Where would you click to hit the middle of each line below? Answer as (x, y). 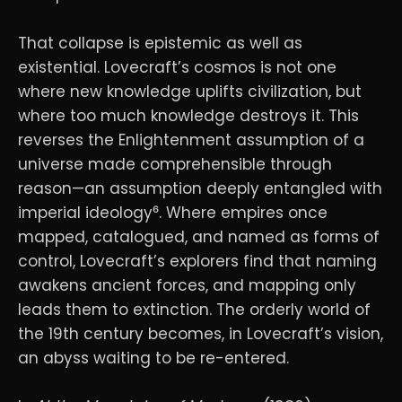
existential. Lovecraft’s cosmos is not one (177, 67)
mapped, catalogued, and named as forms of (199, 236)
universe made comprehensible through (175, 164)
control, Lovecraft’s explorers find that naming (197, 261)
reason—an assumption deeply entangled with (200, 188)
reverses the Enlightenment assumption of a (191, 140)
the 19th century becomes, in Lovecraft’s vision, (201, 333)
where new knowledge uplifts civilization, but (190, 91)
